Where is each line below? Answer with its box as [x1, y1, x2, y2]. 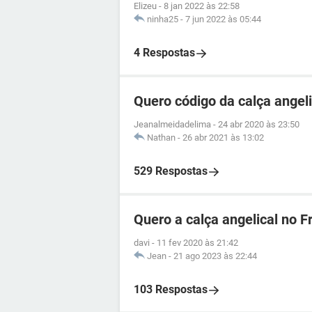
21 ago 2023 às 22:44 [173, 251, 257, 261]
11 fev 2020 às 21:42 [157, 237, 238, 248]
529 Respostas [134, 164, 208, 178]
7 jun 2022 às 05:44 [185, 14, 261, 24]
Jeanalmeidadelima [134, 119, 211, 130]
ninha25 [147, 14, 178, 24]
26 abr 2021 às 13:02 [182, 132, 264, 143]
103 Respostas [134, 283, 208, 296]
